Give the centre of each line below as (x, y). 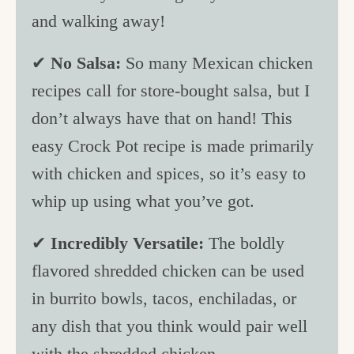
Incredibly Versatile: (130, 243)
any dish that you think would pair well (170, 326)
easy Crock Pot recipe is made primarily (173, 146)
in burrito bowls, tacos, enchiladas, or (164, 299)
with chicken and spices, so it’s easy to (169, 174)
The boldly (247, 243)
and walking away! (101, 21)
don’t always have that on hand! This (162, 119)
